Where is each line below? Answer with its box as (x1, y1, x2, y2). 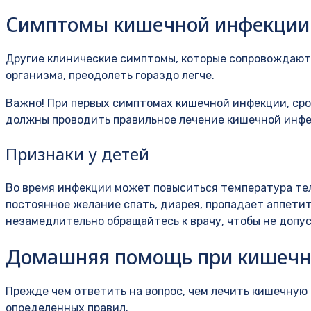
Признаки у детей (6, 142, 149, 166)
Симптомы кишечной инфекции (6, 11, 310, 38)
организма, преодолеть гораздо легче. (6, 69, 215, 83)
